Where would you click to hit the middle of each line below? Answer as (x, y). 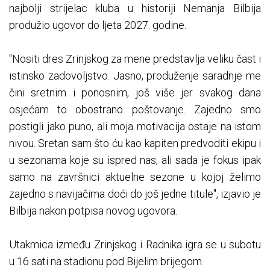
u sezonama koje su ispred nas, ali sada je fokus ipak (135, 160)
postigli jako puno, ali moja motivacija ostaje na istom (135, 127)
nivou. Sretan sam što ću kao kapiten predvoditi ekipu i (135, 143)
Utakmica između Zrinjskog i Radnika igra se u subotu (135, 245)
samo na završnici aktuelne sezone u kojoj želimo (135, 177)
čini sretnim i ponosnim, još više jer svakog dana (135, 93)
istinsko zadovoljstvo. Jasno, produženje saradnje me (135, 76)
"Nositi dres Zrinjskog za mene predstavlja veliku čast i (135, 59)
